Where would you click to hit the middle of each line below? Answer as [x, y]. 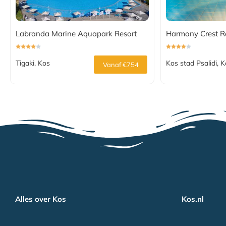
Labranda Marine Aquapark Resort [76, 34]
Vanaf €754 [121, 65]
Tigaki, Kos [33, 63]
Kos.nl [193, 199]
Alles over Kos [41, 199]
